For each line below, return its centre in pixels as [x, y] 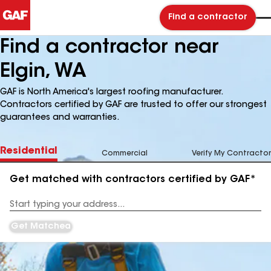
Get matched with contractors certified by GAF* [133, 180]
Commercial [125, 154]
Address [25, 209]
